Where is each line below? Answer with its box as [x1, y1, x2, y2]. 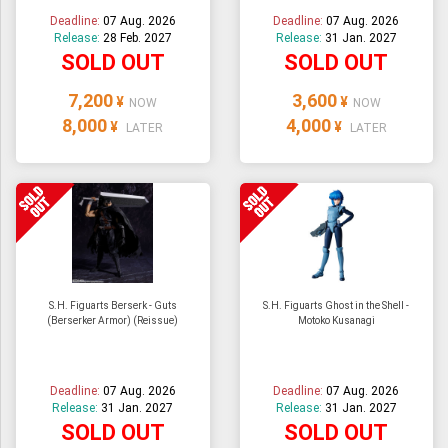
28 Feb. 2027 [102, 31, 172, 46]
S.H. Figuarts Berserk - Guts [48, 300, 177, 312]
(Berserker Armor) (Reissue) [47, 315, 179, 327]
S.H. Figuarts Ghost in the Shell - [263, 300, 410, 312]
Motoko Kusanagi [297, 315, 375, 327]
